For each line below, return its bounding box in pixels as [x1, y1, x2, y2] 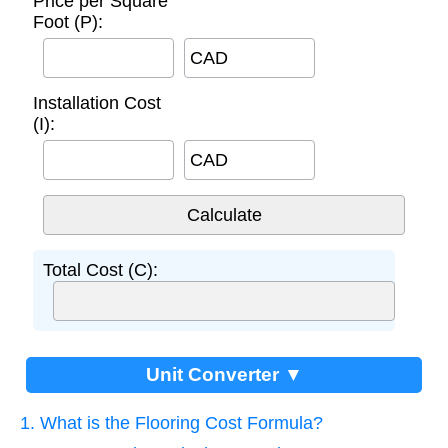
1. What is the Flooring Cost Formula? [20, 412, 323, 433]
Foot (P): [33, 11, 103, 32]
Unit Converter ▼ [145, 363, 303, 385]
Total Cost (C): [43, 259, 158, 280]
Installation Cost [33, 92, 161, 113]
